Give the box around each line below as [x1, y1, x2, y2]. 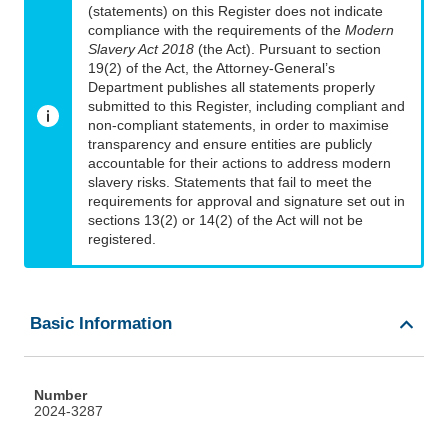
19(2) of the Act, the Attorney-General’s [88, 60, 335, 77]
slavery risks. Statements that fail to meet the [88, 174, 372, 191]
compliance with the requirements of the [88, 22, 345, 39]
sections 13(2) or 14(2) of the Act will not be [88, 212, 363, 229]
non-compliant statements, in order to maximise [88, 117, 389, 134]
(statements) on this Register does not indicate [88, 3, 383, 20]
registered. [88, 231, 156, 248]
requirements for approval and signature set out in [88, 193, 405, 210]
